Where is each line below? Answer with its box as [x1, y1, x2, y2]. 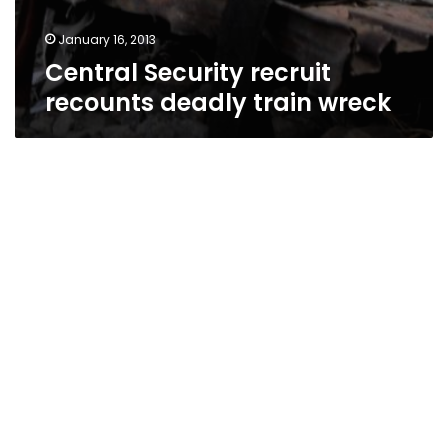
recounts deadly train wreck [45, 86, 391, 119]
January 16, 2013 [58, 31, 156, 48]
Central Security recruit [45, 56, 331, 89]
